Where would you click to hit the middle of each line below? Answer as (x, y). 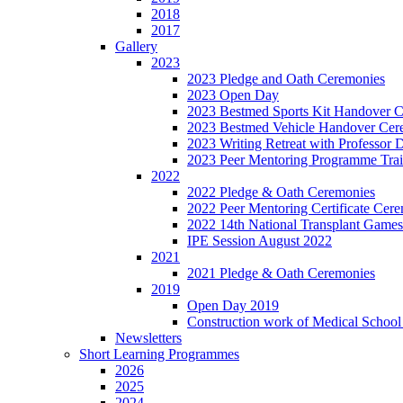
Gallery (136, 46)
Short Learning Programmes (159, 354)
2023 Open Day (233, 94)
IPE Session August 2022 (260, 240)
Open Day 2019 (233, 305)
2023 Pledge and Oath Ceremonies (286, 78)
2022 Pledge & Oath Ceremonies (281, 192)
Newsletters (148, 337)
